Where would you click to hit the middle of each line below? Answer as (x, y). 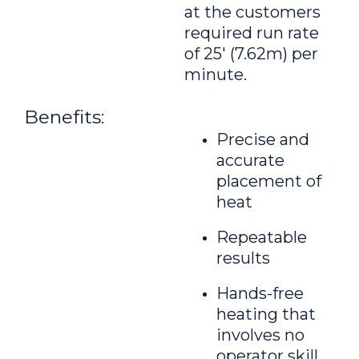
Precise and (263, 139)
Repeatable (262, 237)
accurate (250, 160)
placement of (269, 181)
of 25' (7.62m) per (251, 54)
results (243, 258)
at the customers (252, 12)
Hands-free (260, 293)
